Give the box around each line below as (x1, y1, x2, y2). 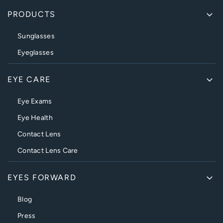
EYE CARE (7, 75, 51, 84)
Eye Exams (17, 97, 52, 106)
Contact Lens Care (17, 146, 78, 155)
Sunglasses (17, 32, 55, 40)
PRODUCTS (7, 9, 56, 19)
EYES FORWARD (7, 173, 77, 182)
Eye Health (17, 113, 53, 122)
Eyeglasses (17, 48, 54, 57)
